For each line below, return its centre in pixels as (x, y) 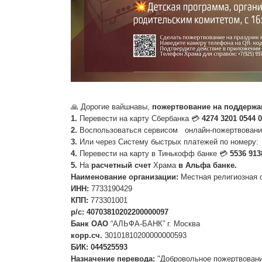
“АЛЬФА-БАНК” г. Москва (154, 224)
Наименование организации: (124, 177)
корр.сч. (86, 235)
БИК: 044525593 (99, 247)
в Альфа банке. (207, 165)
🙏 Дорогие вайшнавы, (110, 107)
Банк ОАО (89, 224)
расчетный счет (121, 165)
